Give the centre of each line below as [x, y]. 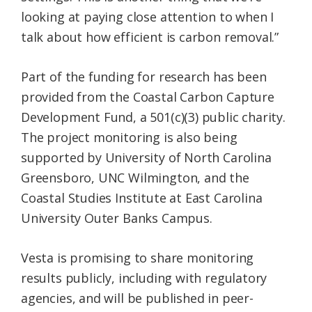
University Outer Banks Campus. [118, 218]
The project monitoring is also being [129, 138]
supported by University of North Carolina [146, 158]
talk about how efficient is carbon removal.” [150, 37]
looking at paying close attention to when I [148, 17]
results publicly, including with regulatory [144, 278]
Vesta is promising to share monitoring [138, 258]
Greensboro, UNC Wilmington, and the [135, 178]
